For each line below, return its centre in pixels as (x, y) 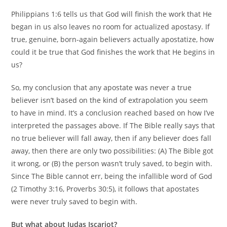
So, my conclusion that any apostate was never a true (102, 87)
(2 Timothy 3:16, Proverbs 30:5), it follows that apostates (105, 188)
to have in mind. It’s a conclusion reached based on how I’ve (113, 112)
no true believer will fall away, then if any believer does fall (111, 138)
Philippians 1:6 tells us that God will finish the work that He (112, 14)
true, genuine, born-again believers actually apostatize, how (113, 39)
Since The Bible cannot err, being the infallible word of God (112, 176)
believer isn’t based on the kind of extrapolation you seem (110, 100)
